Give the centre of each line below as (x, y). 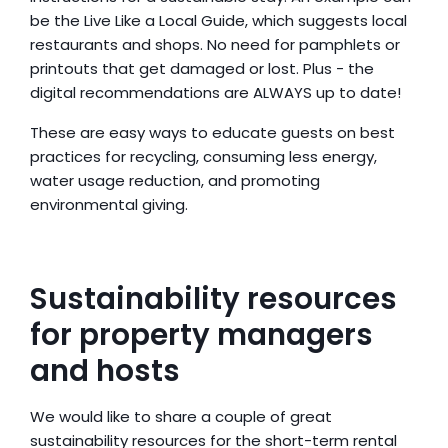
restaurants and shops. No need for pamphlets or (215, 44)
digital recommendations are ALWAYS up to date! (215, 92)
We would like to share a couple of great (181, 416)
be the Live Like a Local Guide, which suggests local (218, 20)
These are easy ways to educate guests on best (212, 132)
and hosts (105, 371)
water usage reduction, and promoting (175, 180)
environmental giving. (109, 204)
